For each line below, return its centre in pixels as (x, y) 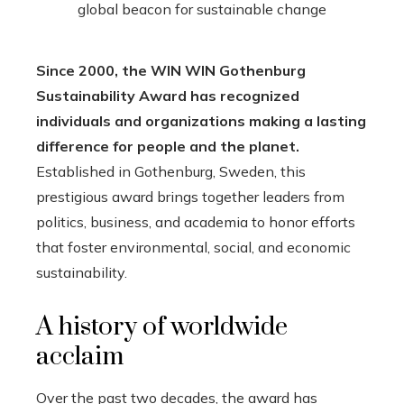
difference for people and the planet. (168, 146)
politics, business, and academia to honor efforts (196, 221)
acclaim (80, 356)
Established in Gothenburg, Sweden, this (171, 171)
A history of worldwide (162, 326)
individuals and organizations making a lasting (201, 120)
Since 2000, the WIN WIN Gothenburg (171, 70)
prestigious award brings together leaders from (190, 196)
